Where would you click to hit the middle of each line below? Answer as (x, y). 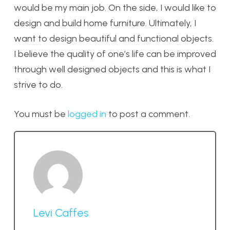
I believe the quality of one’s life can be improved (115, 54)
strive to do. (38, 85)
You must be (41, 114)
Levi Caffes (61, 212)
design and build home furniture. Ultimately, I (105, 23)
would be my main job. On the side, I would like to (115, 8)
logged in (87, 114)
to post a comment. (148, 114)
